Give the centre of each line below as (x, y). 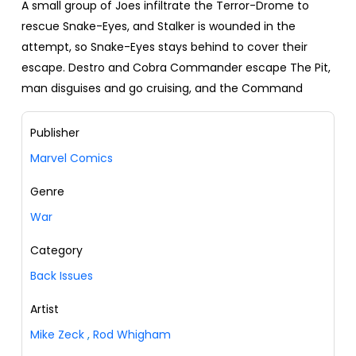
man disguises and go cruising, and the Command (162, 89)
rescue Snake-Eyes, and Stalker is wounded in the (159, 27)
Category (56, 251)
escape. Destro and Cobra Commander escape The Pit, (176, 68)
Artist (44, 310)
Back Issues (62, 276)
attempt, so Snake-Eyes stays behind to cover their (164, 47)
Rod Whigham (132, 335)
